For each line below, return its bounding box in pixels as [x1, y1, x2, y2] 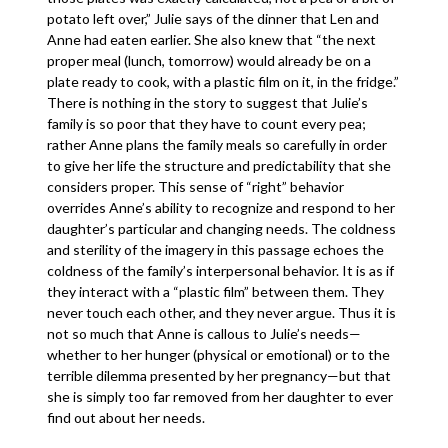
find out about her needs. [47, 409, 209, 426]
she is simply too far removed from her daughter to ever [47, 388, 394, 405]
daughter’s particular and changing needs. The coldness [47, 220, 397, 237]
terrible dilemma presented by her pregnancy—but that [47, 367, 392, 384]
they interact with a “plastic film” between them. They [47, 283, 385, 300]
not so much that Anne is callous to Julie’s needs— [47, 325, 362, 342]
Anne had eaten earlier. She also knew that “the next [47, 31, 377, 48]
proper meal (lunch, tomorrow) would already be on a [47, 52, 372, 69]
